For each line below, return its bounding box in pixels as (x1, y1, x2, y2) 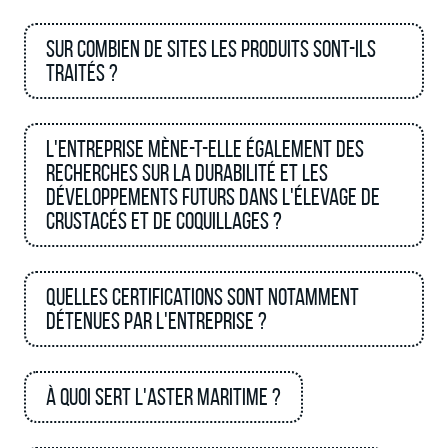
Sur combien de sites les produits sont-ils (46, 36, 376, 62)
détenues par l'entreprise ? (46, 308, 267, 334)
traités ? (46, 60, 118, 86)
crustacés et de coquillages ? (46, 208, 282, 234)
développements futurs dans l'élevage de (46, 184, 380, 210)
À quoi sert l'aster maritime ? (46, 384, 281, 410)
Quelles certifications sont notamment (46, 284, 359, 310)
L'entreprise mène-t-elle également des (46, 136, 364, 162)
